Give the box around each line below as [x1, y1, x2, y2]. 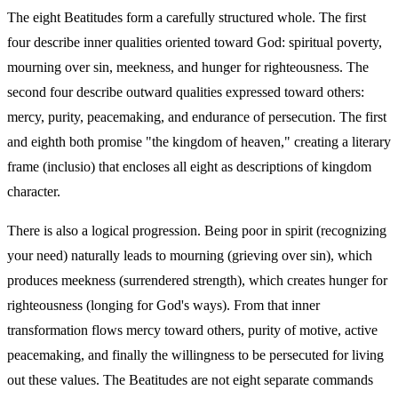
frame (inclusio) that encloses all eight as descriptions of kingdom [7, 159, 371, 175]
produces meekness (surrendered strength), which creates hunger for [7, 273, 387, 289]
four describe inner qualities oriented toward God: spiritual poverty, [7, 35, 382, 51]
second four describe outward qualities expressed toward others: [7, 84, 364, 100]
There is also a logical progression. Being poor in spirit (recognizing [7, 223, 386, 239]
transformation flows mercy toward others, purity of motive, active [7, 322, 378, 338]
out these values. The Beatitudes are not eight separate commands [7, 372, 373, 388]
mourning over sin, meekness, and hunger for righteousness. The [7, 60, 369, 76]
